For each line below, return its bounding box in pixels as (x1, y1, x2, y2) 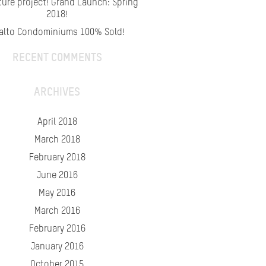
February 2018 (28, 153, 85, 163)
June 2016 (36, 171, 78, 180)
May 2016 (39, 189, 75, 198)
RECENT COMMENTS (12, 50, 102, 64)
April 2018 (37, 118, 77, 127)
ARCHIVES (34, 84, 80, 99)
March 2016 (34, 207, 80, 216)
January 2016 (30, 242, 84, 252)
